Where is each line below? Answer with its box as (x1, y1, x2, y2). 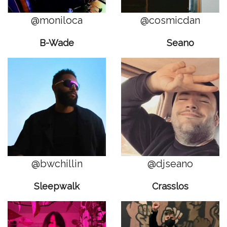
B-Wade (40, 37, 74, 48)
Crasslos (152, 180, 188, 192)
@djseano (147, 157, 193, 170)
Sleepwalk (34, 180, 80, 192)
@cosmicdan (140, 14, 200, 26)
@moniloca (31, 14, 83, 26)
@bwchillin (31, 157, 83, 170)
